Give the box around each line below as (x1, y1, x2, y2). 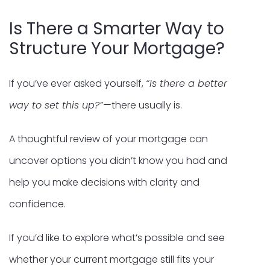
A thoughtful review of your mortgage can (9, 131, 208, 146)
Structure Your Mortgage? (9, 36, 225, 60)
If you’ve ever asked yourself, (9, 76, 146, 90)
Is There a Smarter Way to (9, 16, 224, 40)
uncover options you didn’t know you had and (9, 153, 227, 168)
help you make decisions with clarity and (9, 175, 199, 189)
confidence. (9, 196, 66, 211)
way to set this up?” (9, 98, 103, 112)
